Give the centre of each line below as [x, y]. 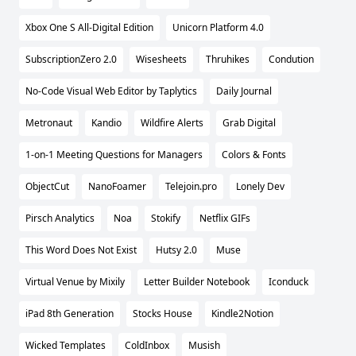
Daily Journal [244, 91]
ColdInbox [147, 346]
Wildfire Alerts [172, 123]
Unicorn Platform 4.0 [218, 28]
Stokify [166, 219]
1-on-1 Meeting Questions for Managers [114, 155]
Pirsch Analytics [60, 219]
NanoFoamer [117, 187]
